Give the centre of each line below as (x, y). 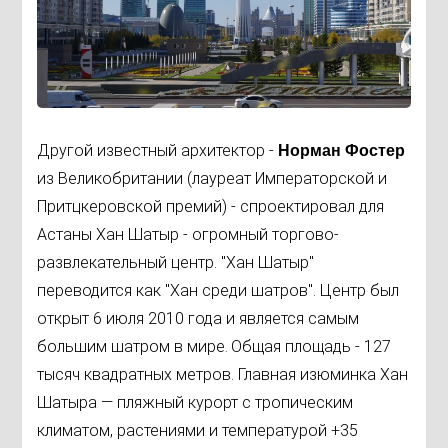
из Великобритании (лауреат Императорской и (212, 179)
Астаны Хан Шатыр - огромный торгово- (188, 235)
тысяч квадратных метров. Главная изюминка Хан (223, 375)
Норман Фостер (342, 151)
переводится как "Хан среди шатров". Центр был (218, 291)
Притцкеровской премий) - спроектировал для (211, 207)
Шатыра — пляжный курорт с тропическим (195, 403)
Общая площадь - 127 (311, 347)
